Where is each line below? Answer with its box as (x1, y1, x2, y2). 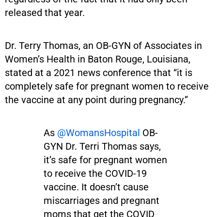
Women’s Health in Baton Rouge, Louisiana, (5, 53, 190, 65)
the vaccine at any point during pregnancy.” (5, 93, 188, 106)
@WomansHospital (57, 126, 140, 139)
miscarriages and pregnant (44, 194, 159, 206)
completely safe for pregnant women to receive (5, 80, 209, 92)
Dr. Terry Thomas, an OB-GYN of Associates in (5, 39, 202, 51)
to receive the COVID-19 (44, 167, 147, 179)
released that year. (5, 6, 85, 18)
